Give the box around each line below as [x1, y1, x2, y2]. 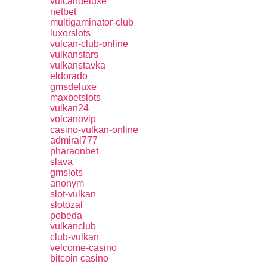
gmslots [49, 167, 83, 178]
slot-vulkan [49, 189, 96, 199]
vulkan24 [49, 103, 89, 113]
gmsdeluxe [49, 82, 97, 92]
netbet [49, 7, 76, 17]
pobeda [49, 210, 82, 221]
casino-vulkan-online [49, 125, 138, 135]
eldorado [49, 71, 88, 81]
